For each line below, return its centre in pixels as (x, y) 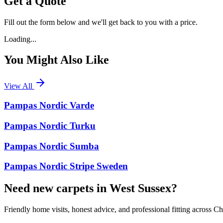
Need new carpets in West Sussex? (91, 188)
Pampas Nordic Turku (50, 125)
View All (19, 86)
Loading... (20, 39)
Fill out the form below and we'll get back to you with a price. (101, 22)
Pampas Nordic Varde (49, 106)
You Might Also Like (56, 60)
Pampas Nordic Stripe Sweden (66, 166)
